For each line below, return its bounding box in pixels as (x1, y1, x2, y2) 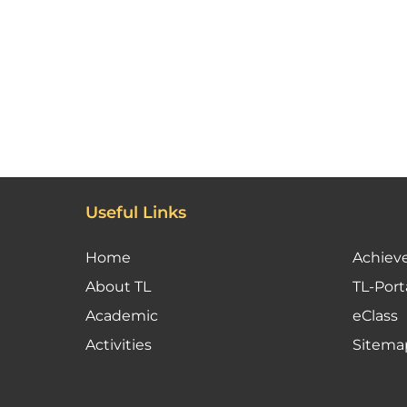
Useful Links (85, 202, 187, 223)
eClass (352, 306, 399, 324)
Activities (85, 335, 153, 353)
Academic (85, 306, 159, 324)
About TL (85, 277, 152, 295)
